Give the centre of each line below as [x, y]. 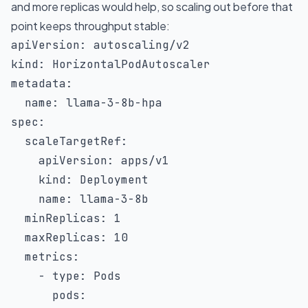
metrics [49, 257]
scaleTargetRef [73, 141]
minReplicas [63, 218]
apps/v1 [142, 161]
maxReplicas [63, 238]
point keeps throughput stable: [90, 26]
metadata [38, 84]
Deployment [111, 180]
